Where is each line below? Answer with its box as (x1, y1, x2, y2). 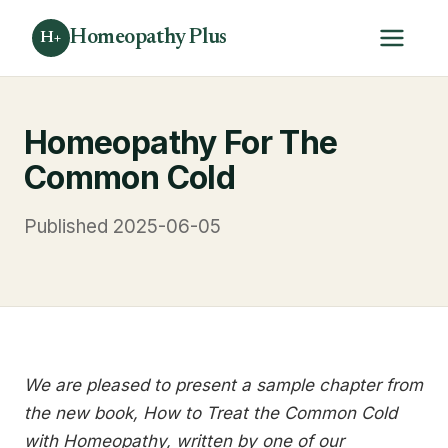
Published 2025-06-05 (24, 215, 221, 238)
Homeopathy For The (24, 123, 338, 162)
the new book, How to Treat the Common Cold (24, 403, 397, 423)
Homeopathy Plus (70, 27, 227, 49)
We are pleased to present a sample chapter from (24, 375, 423, 395)
